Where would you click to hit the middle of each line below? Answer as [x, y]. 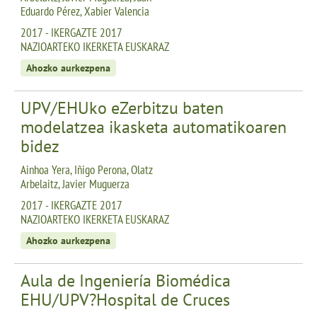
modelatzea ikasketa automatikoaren [154, 127]
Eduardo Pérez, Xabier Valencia [85, 11]
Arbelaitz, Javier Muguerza [75, 184]
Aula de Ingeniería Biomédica [126, 280]
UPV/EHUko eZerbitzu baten [122, 108]
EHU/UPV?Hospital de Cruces [125, 299]
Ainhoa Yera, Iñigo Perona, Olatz [87, 169]
